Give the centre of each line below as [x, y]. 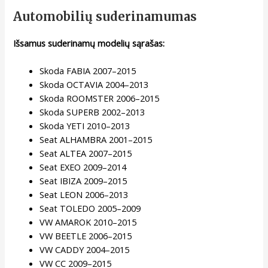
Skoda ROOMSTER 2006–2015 [100, 98]
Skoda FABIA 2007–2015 [88, 70]
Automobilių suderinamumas [105, 16]
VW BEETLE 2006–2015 [86, 235]
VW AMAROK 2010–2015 [88, 222]
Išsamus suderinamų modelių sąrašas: [89, 43]
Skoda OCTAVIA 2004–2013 [94, 84]
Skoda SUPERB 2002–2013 [92, 112]
